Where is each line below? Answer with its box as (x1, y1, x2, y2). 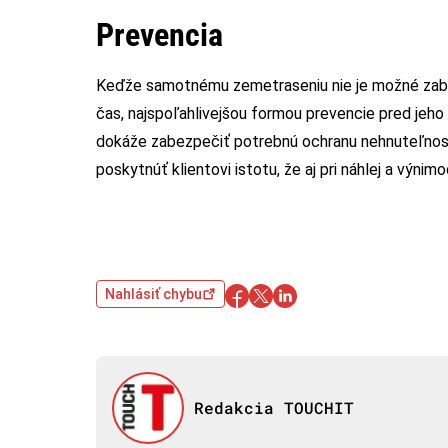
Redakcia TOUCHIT (193, 396, 354, 418)
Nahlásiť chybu (105, 285, 202, 302)
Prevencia (96, 15, 223, 54)
